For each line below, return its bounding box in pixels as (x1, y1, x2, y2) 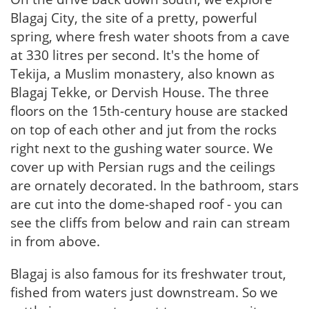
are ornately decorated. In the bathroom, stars (10, 177, 299, 195)
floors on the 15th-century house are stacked (10, 102, 288, 120)
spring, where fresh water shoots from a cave (10, 28, 290, 46)
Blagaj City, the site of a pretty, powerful (10, 9, 257, 27)
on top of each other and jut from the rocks (10, 121, 277, 139)
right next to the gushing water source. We (10, 139, 273, 157)
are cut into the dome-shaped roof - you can (10, 195, 283, 213)
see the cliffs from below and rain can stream (10, 214, 290, 232)
